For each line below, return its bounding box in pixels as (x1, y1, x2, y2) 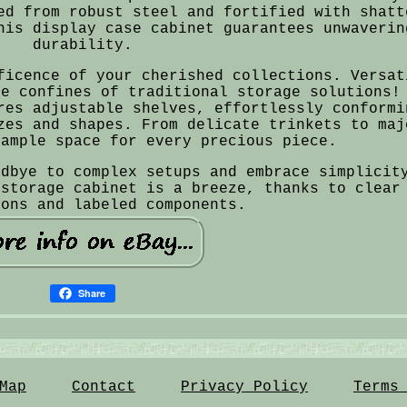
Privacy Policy (180, 379, 308, 395)
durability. (32, 36, 133, 54)
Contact (71, 379, 135, 395)
